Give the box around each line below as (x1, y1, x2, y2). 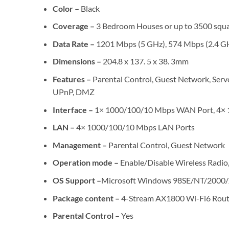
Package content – (52, 193, 121, 203)
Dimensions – (52, 56, 103, 66)
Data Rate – (52, 38, 96, 49)
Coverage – (52, 21, 96, 31)
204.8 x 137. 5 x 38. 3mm (102, 56, 189, 66)
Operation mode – (52, 157, 120, 168)
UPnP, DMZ (52, 86, 95, 97)
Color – (52, 3, 81, 13)
